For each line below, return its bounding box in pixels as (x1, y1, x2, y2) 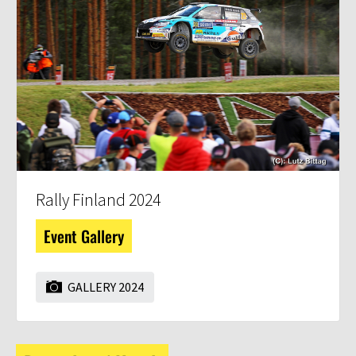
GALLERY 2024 (65, 279, 144, 296)
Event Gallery (44, 224, 124, 249)
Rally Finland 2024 (36, 189, 161, 211)
